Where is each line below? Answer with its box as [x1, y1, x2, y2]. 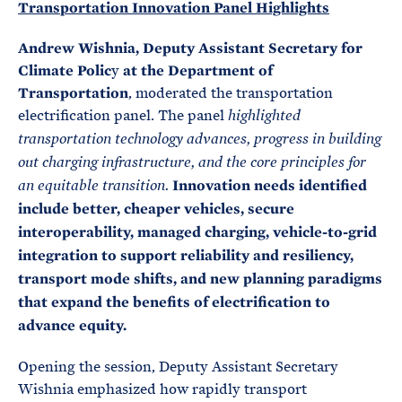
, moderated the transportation [128, 83, 333, 102]
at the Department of [119, 61, 273, 80]
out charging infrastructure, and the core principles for [18, 154, 366, 170]
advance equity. [18, 316, 127, 335]
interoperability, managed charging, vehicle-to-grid [18, 223, 377, 241]
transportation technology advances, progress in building [18, 131, 381, 147]
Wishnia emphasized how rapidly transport [18, 380, 307, 398]
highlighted [228, 108, 301, 124]
